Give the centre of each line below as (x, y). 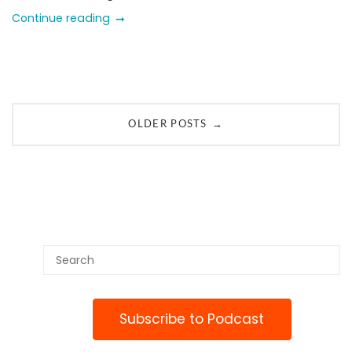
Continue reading (61, 18)
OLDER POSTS (168, 125)
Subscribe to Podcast (192, 319)
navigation (61, 144)
